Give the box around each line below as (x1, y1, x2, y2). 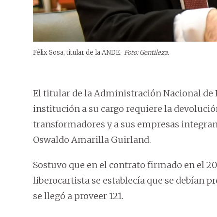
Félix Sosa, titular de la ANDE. (33, 48, 122, 57)
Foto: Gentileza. (124, 48, 169, 57)
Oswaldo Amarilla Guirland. (33, 134, 151, 146)
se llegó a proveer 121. (33, 190, 124, 202)
